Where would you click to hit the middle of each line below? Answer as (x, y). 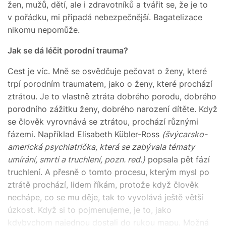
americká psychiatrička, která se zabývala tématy (101, 147)
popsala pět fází (178, 159)
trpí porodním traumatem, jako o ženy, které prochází (110, 83)
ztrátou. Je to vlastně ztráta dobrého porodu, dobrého (112, 96)
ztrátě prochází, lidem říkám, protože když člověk (103, 184)
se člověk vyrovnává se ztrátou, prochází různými (103, 121)
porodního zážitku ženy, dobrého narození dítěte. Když (112, 109)
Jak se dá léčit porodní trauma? (68, 50)
